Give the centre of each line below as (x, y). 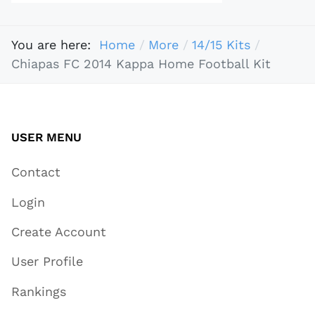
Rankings (39, 291)
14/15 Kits (221, 45)
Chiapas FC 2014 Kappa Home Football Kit (141, 64)
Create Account (59, 231)
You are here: (55, 45)
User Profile (47, 262)
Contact (36, 172)
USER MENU (46, 137)
